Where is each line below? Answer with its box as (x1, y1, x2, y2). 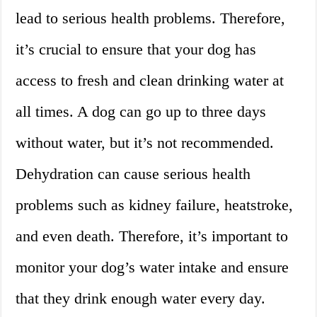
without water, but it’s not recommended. (16, 134, 275, 152)
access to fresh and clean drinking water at (16, 71, 284, 90)
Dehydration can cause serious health (16, 165, 251, 183)
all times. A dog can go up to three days (16, 103, 267, 121)
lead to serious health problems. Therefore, (16, 9, 286, 28)
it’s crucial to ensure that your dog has (16, 40, 257, 59)
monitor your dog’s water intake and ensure (16, 258, 289, 277)
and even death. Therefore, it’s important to (16, 227, 289, 246)
